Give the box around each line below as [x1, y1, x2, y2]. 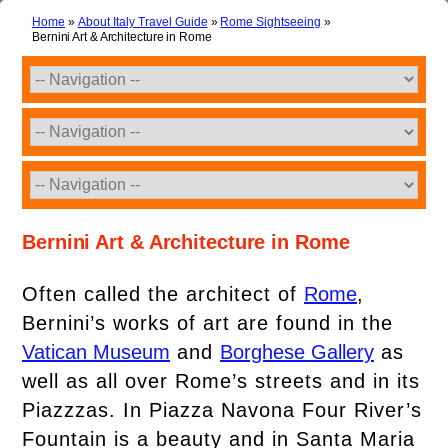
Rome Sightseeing [220, 15, 322, 29]
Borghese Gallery [220, 341, 374, 363]
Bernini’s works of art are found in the [22, 312, 393, 334]
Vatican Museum [22, 341, 170, 363]
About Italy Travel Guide [77, 15, 208, 29]
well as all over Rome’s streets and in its [22, 370, 420, 392]
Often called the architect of [22, 283, 304, 305]
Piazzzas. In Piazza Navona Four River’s [22, 399, 422, 421]
